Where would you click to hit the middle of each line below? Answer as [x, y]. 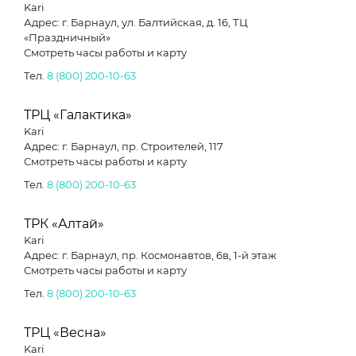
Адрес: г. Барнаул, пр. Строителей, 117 [124, 146]
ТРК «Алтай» [64, 224]
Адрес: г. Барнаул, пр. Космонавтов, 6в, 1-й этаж [150, 255]
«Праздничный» [67, 37]
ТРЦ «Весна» [65, 333]
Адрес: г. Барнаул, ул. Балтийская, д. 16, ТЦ [136, 22]
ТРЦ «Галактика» [78, 115]
